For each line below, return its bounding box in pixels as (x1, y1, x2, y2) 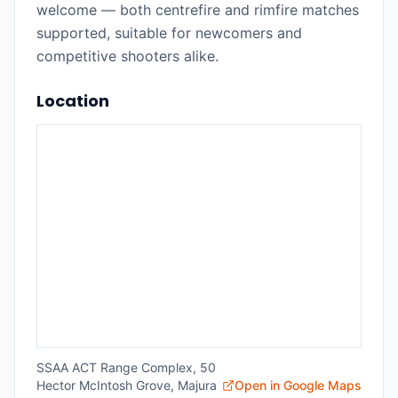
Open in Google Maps (235, 378, 362, 393)
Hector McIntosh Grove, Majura (36, 378, 217, 393)
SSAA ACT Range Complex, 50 (36, 360, 216, 375)
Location (36, 90, 109, 112)
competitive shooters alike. (36, 47, 219, 65)
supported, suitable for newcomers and (36, 24, 302, 42)
